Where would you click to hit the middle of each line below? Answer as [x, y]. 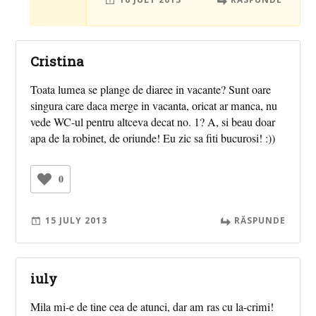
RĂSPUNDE [260, 220]
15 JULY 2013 [77, 220]
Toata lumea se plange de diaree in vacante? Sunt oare [151, 90]
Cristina [57, 61]
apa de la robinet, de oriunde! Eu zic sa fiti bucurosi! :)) [153, 139]
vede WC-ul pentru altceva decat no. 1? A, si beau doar [153, 122]
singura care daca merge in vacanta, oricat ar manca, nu [154, 106]
